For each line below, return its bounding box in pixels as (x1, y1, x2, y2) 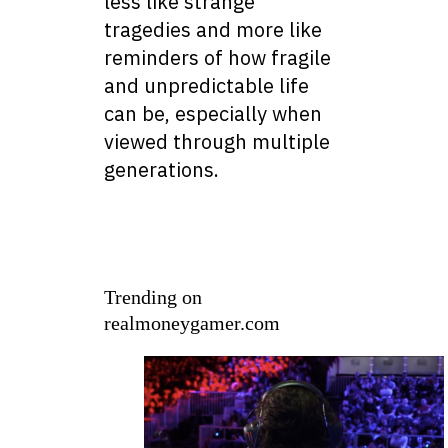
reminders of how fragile (104, 44, 331, 72)
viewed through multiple (104, 128, 330, 156)
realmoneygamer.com (104, 312, 280, 335)
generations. (104, 156, 219, 184)
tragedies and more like (104, 16, 322, 44)
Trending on (104, 286, 202, 309)
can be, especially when (104, 100, 322, 128)
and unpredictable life (104, 72, 309, 100)
